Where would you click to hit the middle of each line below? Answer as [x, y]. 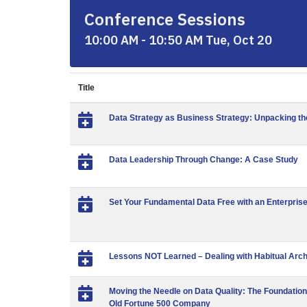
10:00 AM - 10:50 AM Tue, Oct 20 [178, 40]
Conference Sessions [165, 19]
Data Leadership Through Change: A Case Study [204, 160]
